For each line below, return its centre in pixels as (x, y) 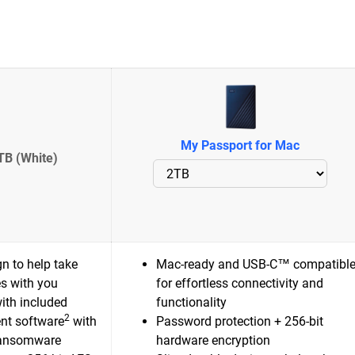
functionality (191, 302)
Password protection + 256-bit (240, 321)
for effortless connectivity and (240, 283)
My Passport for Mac (240, 145)
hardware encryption (213, 340)
